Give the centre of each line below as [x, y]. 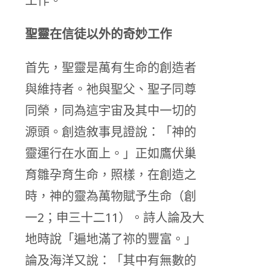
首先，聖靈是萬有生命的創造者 [111, 68]
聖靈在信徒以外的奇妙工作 [98, 34]
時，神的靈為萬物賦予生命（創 [111, 196]
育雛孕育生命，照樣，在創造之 [111, 175]
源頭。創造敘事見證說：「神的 [111, 132]
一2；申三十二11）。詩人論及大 [115, 218]
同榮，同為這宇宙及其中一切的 [111, 111]
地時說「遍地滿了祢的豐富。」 [111, 239]
